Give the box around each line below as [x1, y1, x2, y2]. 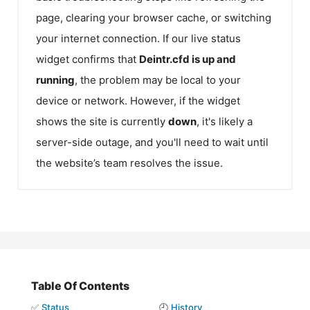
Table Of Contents [31, 279, 129, 293]
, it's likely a [197, 114, 253, 128]
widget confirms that [36, 52, 139, 66]
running [36, 73, 75, 86]
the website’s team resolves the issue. [36, 156, 223, 170]
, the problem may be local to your [75, 73, 241, 86]
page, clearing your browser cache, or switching [36, 10, 271, 24]
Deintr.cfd [139, 52, 190, 66]
